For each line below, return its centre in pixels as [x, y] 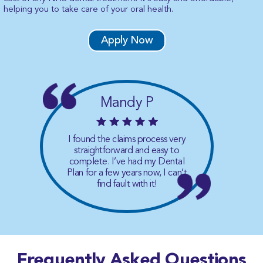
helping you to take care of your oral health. [88, 9]
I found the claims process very [127, 139]
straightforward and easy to [127, 151]
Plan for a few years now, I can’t [127, 173]
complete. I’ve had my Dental [127, 162]
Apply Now [127, 40]
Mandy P [127, 102]
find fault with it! [127, 184]
